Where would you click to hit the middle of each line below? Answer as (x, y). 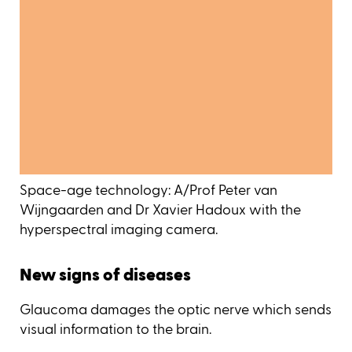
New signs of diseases (105, 276)
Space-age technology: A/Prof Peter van (148, 191)
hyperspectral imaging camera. (119, 230)
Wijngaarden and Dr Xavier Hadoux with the (160, 210)
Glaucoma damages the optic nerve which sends (176, 309)
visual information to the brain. (115, 329)
